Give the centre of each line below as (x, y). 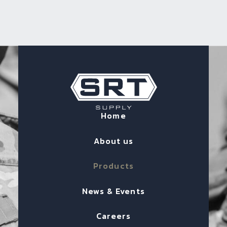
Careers (113, 216)
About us (113, 141)
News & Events (113, 191)
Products (113, 166)
